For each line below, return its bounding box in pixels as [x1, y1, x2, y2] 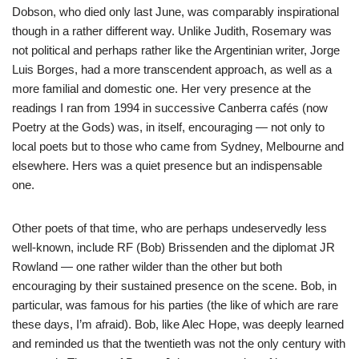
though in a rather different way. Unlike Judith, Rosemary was [12, 23, 332, 38]
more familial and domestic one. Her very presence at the [12, 81, 311, 95]
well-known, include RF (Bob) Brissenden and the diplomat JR [12, 240, 335, 254]
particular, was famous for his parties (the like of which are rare [12, 297, 338, 312]
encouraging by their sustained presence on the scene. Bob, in [12, 278, 337, 292]
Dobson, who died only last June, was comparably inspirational [12, 4, 339, 18]
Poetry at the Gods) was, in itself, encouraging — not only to [12, 119, 325, 134]
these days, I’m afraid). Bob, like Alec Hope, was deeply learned [12, 317, 344, 331]
